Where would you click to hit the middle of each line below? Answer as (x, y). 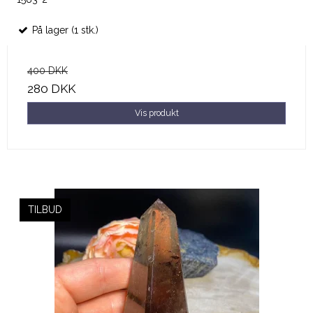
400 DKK (48, 71)
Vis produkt (156, 113)
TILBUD (45, 210)
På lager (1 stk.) (64, 30)
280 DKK (51, 89)
